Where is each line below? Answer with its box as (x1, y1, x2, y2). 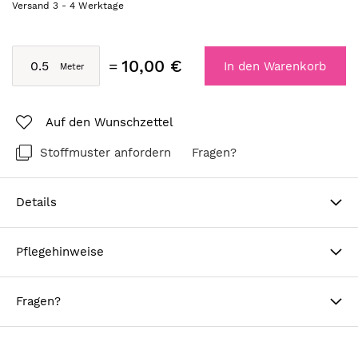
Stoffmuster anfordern (40, 145, 171, 160)
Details (16, 194, 57, 209)
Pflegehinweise (16, 244, 104, 259)
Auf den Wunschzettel (45, 114, 173, 129)
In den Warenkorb (224, 59, 327, 74)
